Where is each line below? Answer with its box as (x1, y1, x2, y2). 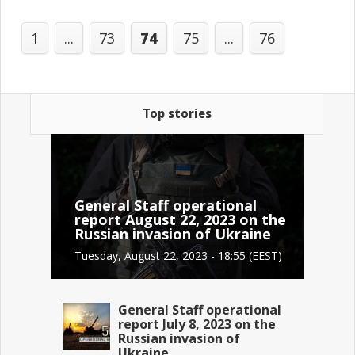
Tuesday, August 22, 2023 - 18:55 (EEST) (74, 248, 283, 264)
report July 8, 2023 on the (118, 315, 277, 334)
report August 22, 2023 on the (74, 210, 287, 230)
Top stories (142, 106, 212, 122)
